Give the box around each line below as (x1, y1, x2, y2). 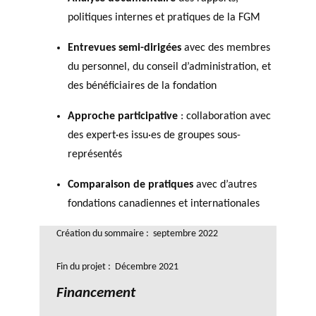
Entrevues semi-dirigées (68, 42, 181, 54)
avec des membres (181, 42, 270, 54)
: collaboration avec (178, 111, 271, 123)
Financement (56, 285, 135, 300)
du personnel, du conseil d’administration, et (68, 61, 271, 73)
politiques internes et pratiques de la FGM (68, 11, 260, 23)
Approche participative (68, 111, 178, 123)
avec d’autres (193, 179, 257, 191)
